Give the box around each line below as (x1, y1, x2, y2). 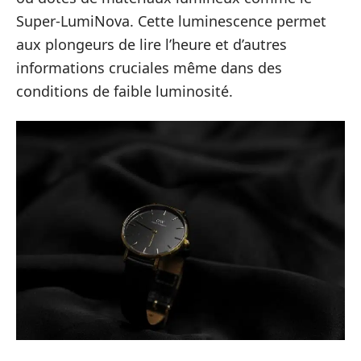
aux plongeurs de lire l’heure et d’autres (16, 34, 287, 54)
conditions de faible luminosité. (16, 81, 233, 101)
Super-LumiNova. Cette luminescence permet (16, 10, 326, 31)
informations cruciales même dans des (16, 57, 282, 77)
